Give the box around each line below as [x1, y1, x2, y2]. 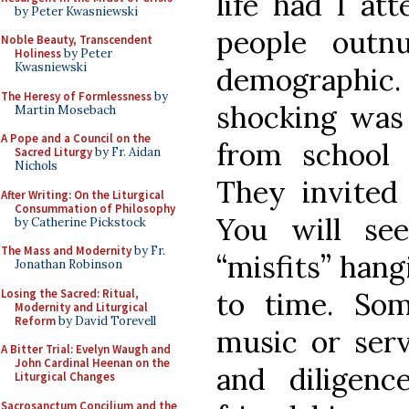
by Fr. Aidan [92, 144, 161, 160]
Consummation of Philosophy [15, 200, 175, 216]
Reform [15, 312, 56, 329]
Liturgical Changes [15, 369, 115, 384]
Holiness [15, 46, 61, 61]
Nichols [15, 158, 58, 173]
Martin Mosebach [15, 101, 116, 118]
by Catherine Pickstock [15, 214, 146, 230]
